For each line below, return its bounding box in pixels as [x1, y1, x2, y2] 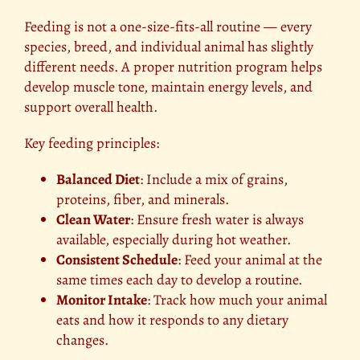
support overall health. [24, 97, 157, 117]
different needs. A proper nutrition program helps [24, 57, 322, 77]
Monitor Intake [56, 290, 147, 310]
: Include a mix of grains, [140, 170, 288, 190]
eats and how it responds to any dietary [56, 310, 288, 330]
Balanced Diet [56, 170, 140, 190]
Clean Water [56, 210, 130, 230]
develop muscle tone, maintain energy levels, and [24, 77, 313, 97]
